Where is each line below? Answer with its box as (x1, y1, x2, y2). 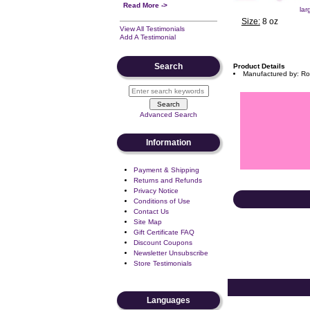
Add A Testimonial (120, 33, 176, 41)
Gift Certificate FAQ (134, 228, 194, 236)
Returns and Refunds (134, 176, 202, 184)
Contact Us (134, 208, 169, 215)
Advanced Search (139, 111, 197, 118)
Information (146, 138, 192, 147)
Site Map (134, 218, 162, 226)
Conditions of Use (134, 197, 190, 205)
